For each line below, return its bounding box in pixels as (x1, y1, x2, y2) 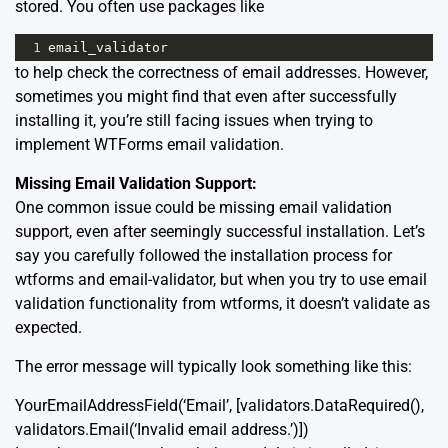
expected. (15, 317, 82, 337)
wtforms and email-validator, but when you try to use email (15, 269, 427, 289)
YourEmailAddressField (15, 395, 178, 415)
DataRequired (314, 395, 410, 415)
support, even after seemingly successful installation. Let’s (15, 221, 425, 241)
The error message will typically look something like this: (15, 356, 412, 376)
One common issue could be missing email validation (15, 197, 392, 217)
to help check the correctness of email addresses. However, (15, 62, 428, 82)
